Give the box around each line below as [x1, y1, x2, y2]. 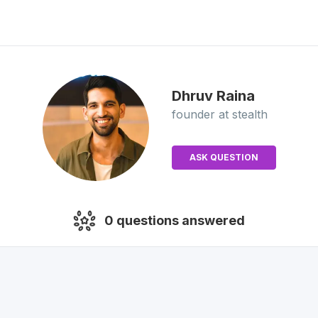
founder [171, 107, 215, 121]
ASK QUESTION [189, 152, 258, 163]
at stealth [218, 107, 268, 121]
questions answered [114, 213, 245, 228]
